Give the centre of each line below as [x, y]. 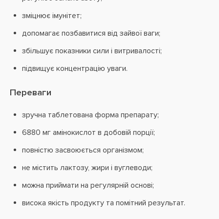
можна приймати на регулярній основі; [88, 185]
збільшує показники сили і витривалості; [92, 51]
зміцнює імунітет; [52, 16]
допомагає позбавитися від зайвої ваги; [91, 33]
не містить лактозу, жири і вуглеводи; [87, 168]
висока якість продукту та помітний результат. [104, 203]
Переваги [31, 93]
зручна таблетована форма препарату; [90, 115]
